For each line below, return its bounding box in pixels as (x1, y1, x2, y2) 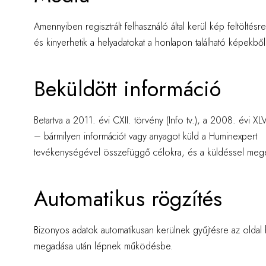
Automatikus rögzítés (34, 183, 222, 214)
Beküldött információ (34, 73, 221, 104)
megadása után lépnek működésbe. (34, 239, 173, 253)
